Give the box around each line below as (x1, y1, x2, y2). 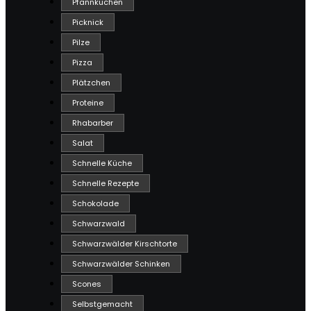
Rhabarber (72, 117, 113, 129)
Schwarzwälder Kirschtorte (72, 238, 177, 250)
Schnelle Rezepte (72, 178, 139, 190)
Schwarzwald (72, 218, 125, 230)
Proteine (72, 97, 103, 109)
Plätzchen (72, 77, 110, 89)
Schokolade (72, 198, 119, 210)
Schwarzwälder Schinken (72, 258, 170, 270)
